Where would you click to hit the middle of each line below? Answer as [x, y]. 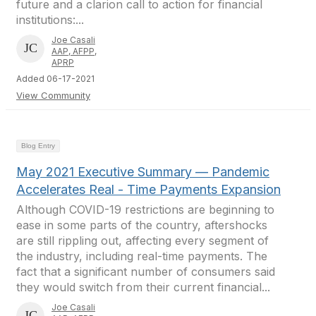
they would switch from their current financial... [143, 287]
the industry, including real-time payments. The [142, 256]
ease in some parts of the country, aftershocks [142, 225]
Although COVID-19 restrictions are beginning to [145, 209]
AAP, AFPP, [74, 51]
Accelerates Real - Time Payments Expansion [148, 189]
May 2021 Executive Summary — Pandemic [143, 172]
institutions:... [50, 20]
